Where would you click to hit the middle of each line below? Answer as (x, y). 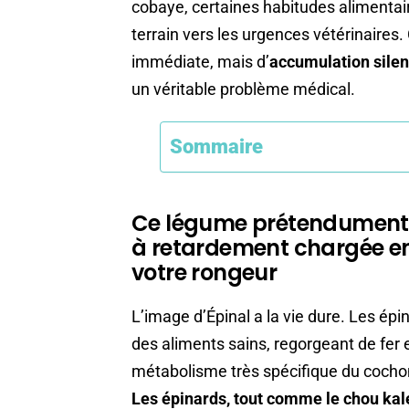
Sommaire (216, 146)
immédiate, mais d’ (200, 62)
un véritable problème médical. (243, 89)
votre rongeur (204, 273)
